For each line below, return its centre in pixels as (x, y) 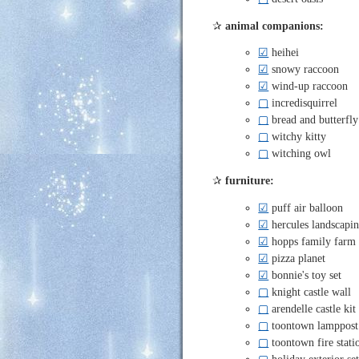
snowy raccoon (304, 69)
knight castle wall (310, 291)
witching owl (300, 153)
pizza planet (297, 258)
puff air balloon (306, 207)
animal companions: (275, 25)
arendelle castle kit (313, 308)
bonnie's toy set (305, 274)
